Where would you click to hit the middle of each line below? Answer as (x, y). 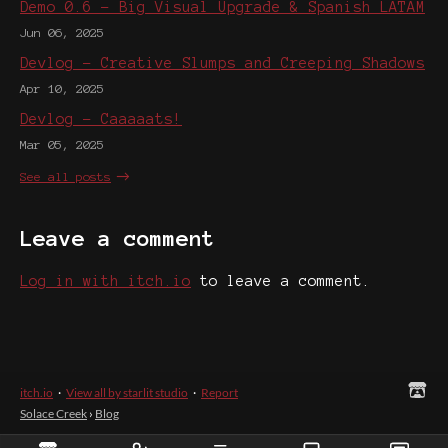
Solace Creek (53, 414)
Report (219, 393)
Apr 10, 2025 (62, 88)
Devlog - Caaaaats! (101, 118)
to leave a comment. (281, 281)
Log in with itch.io (105, 281)
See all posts (65, 177)
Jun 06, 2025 (62, 32)
